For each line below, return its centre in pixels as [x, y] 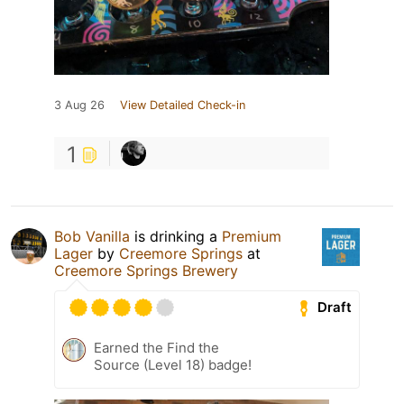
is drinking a [176, 236]
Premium [252, 236]
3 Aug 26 [79, 105]
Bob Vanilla [92, 236]
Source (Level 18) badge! [173, 364]
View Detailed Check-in [183, 105]
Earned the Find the [156, 347]
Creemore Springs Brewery [146, 270]
